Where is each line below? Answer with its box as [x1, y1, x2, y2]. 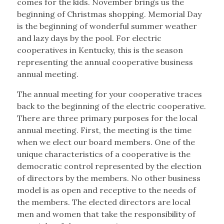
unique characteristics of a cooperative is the [16, 149, 190, 159]
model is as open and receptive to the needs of [16, 185, 196, 195]
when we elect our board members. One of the [16, 137, 195, 147]
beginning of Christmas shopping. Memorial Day [16, 9, 201, 19]
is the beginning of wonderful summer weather [16, 21, 197, 31]
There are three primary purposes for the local [16, 113, 197, 123]
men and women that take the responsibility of [16, 209, 195, 219]
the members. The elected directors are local [16, 197, 190, 207]
